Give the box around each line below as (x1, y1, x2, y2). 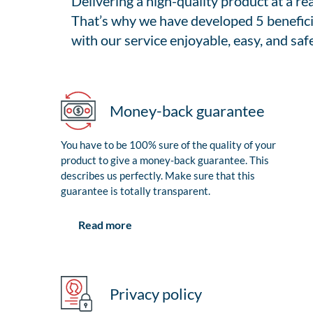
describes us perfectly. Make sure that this (61, 169, 255, 182)
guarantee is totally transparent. (61, 184, 210, 198)
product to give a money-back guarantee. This (61, 154, 269, 167)
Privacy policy (110, 284, 202, 304)
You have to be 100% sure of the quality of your (61, 138, 276, 152)
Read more (78, 218, 132, 232)
